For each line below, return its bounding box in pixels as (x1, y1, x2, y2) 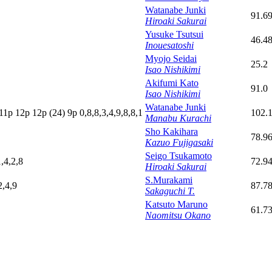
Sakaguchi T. (145, 186, 195, 197)
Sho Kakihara (145, 126, 198, 137)
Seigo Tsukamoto (145, 151, 212, 161)
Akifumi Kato (145, 78, 199, 89)
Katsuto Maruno (145, 199, 208, 210)
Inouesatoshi (145, 40, 194, 51)
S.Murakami (145, 175, 192, 186)
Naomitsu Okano (145, 210, 211, 221)
